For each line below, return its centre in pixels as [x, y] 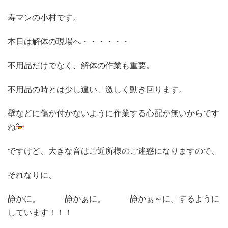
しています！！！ [40, 212]
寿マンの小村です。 [44, 17]
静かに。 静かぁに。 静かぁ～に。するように [113, 198]
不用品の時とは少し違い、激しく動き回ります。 [97, 89]
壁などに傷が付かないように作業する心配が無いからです [113, 113]
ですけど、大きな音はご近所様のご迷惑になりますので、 [113, 151]
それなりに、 [32, 175]
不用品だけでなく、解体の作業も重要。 [81, 65]
